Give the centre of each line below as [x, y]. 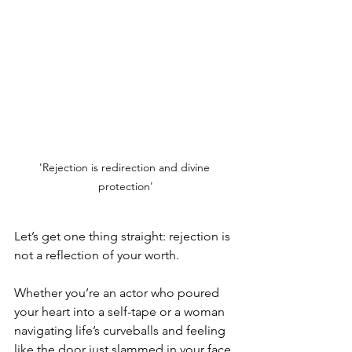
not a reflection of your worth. [97, 255]
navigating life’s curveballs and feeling [121, 330]
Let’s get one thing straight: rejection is [124, 236]
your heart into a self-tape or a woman [121, 312]
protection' [126, 186]
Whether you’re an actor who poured [118, 293]
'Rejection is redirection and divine [126, 167]
